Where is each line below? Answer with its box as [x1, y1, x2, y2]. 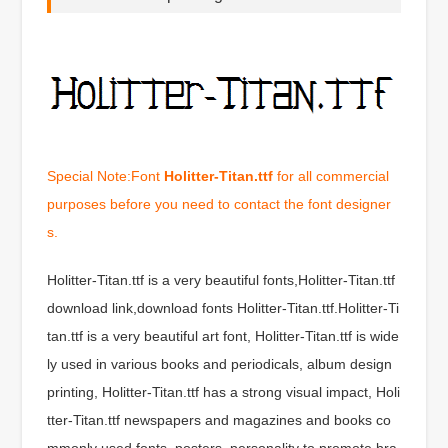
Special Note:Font [47, 167, 165, 184]
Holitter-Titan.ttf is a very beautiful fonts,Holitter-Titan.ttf [47, 271, 396, 288]
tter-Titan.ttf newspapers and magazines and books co [47, 411, 392, 428]
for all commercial [273, 167, 390, 184]
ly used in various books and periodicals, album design [47, 355, 393, 372]
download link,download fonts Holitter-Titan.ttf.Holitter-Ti [47, 299, 400, 316]
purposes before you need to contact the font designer [47, 195, 392, 212]
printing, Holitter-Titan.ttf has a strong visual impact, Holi [47, 383, 401, 400]
